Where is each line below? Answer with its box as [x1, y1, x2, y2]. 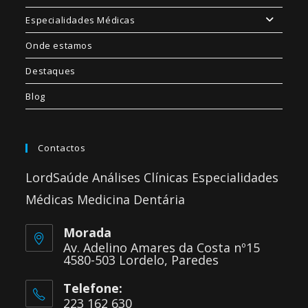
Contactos [38, 141, 87, 154]
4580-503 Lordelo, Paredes [63, 251, 219, 268]
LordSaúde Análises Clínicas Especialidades [25, 168, 279, 186]
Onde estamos [25, 38, 93, 52]
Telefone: [63, 279, 123, 296]
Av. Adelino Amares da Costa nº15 [63, 239, 261, 256]
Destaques [25, 64, 76, 77]
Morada [63, 223, 112, 241]
